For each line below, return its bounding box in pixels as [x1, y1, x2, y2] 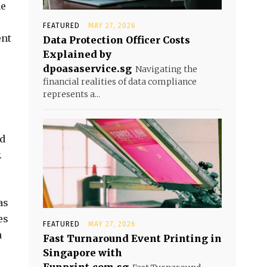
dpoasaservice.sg [43, 63, 132, 74]
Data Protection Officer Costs [43, 34, 190, 46]
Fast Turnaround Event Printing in [43, 232, 222, 244]
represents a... [43, 89, 100, 100]
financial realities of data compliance [43, 76, 197, 87]
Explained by [43, 48, 111, 60]
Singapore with [43, 247, 122, 259]
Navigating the [135, 64, 197, 74]
